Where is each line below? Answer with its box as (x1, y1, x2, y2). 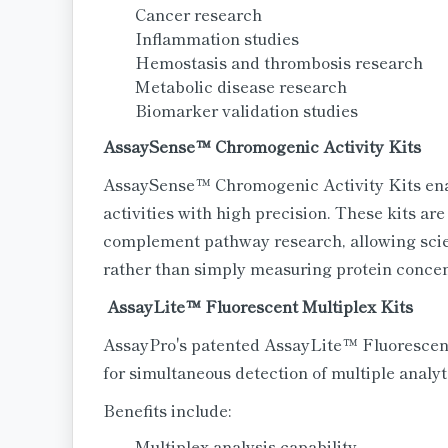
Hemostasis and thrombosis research (135, 50, 423, 74)
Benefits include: (103, 398, 231, 422)
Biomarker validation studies (135, 98, 358, 122)
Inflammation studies (135, 26, 299, 50)
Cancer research (135, 2, 262, 26)
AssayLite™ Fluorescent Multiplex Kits (103, 294, 413, 318)
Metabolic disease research (135, 74, 347, 98)
